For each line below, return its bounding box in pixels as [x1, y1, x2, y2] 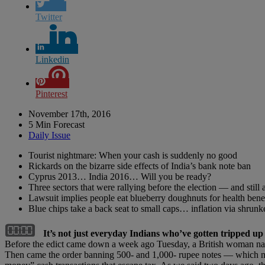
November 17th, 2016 [28, 108, 111, 119]
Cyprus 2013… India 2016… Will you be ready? [28, 171, 211, 182]
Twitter [35, 11, 62, 22]
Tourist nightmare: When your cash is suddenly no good [28, 150, 237, 160]
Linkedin [35, 54, 69, 64]
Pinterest [35, 88, 67, 99]
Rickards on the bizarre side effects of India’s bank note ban [28, 160, 251, 171]
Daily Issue [28, 130, 70, 140]
